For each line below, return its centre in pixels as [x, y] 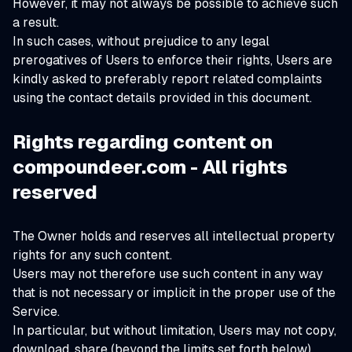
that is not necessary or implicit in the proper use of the [174, 293]
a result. [36, 22]
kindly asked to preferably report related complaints [167, 79]
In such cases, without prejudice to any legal [141, 41]
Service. [36, 312]
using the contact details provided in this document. [162, 98]
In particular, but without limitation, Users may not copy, [174, 330]
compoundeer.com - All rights [150, 167]
